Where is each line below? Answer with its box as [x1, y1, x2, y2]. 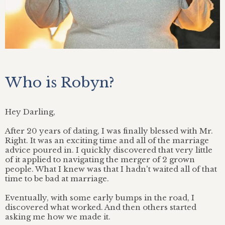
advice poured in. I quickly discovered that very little [5, 145, 212, 155]
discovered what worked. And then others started [5, 202, 196, 212]
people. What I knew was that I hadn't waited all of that [5, 164, 217, 174]
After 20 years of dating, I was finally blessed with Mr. [5, 126, 213, 136]
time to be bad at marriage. [5, 174, 109, 184]
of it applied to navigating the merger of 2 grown [5, 155, 195, 165]
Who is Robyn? [5, 74, 115, 92]
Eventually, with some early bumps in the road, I [5, 193, 194, 203]
